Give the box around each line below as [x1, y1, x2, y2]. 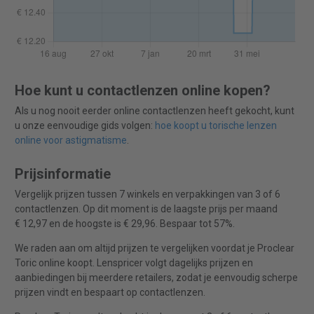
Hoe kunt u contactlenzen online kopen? [14, 82, 271, 100]
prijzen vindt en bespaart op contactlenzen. [14, 287, 205, 299]
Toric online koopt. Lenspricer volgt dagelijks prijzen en [14, 257, 253, 269]
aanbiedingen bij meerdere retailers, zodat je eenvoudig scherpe [14, 272, 298, 284]
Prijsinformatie [14, 165, 111, 183]
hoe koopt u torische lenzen [154, 120, 277, 132]
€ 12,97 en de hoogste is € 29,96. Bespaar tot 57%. [14, 218, 235, 230]
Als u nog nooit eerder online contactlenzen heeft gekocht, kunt [14, 105, 294, 117]
